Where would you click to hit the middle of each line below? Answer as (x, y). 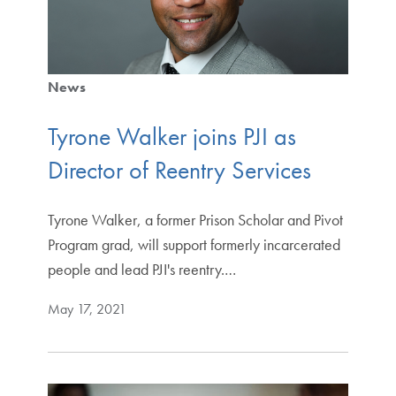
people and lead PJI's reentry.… (141, 269)
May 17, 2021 (87, 308)
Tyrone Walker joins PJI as (171, 136)
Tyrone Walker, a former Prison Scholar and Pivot (195, 219)
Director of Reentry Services (179, 170)
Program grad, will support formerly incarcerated (194, 244)
